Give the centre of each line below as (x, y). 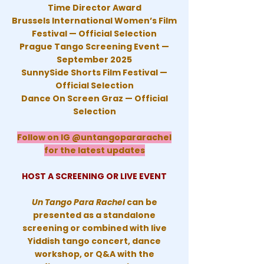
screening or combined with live (94, 228)
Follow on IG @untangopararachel (94, 137)
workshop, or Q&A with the (94, 254)
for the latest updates (94, 150)
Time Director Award (94, 8)
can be (142, 202)
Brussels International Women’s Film (94, 21)
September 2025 (94, 60)
